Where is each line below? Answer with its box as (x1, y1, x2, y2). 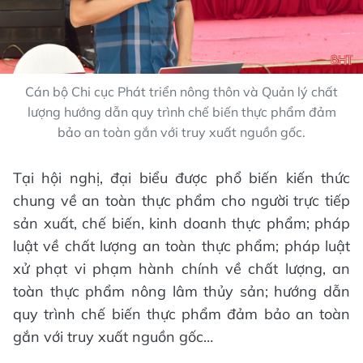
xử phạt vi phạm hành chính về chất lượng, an (13, 259, 350, 279)
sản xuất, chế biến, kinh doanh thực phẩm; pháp (13, 214, 350, 233)
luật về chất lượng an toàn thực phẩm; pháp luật (13, 237, 350, 256)
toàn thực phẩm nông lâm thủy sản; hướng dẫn (13, 282, 350, 301)
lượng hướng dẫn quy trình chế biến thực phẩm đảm (27, 104, 336, 121)
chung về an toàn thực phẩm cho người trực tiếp (13, 191, 350, 211)
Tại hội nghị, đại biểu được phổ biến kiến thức (13, 169, 350, 188)
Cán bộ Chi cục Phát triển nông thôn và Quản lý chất (25, 83, 338, 100)
